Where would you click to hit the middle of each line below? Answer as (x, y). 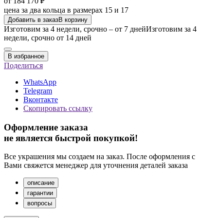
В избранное (26, 56)
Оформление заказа (46, 127)
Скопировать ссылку (58, 108)
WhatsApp (40, 82)
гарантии (40, 193)
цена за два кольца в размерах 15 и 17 (66, 10)
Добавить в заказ (33, 19)
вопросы (40, 203)
